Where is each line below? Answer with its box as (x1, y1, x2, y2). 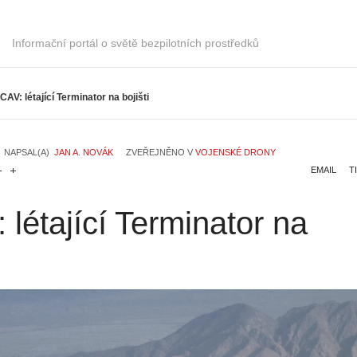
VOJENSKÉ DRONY (195, 147, 276, 157)
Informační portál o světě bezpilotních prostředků (12, 37, 259, 49)
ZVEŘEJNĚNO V (126, 147, 193, 157)
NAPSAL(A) (4, 147, 54, 157)
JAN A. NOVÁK (54, 147, 113, 157)
